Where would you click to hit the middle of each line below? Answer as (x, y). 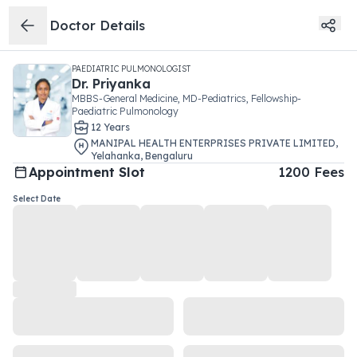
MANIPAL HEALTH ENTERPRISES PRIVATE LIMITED (213, 143)
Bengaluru (169, 156)
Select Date (37, 199)
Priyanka (122, 84)
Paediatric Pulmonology (125, 111)
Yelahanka (116, 156)
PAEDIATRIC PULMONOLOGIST (131, 69)
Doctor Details (98, 25)
